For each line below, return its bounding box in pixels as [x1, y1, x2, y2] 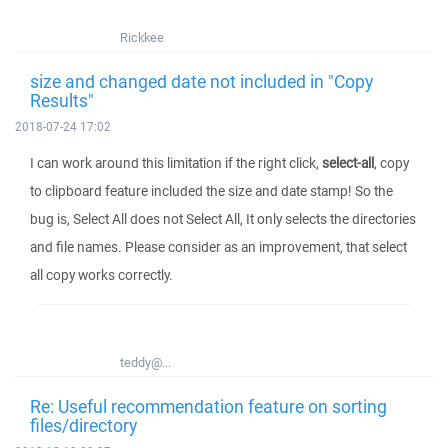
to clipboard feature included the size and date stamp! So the [30, 182, 393, 200]
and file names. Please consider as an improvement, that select [30, 238, 407, 256]
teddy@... [120, 354, 171, 371]
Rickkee [120, 29, 164, 46]
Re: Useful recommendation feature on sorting [30, 394, 387, 418]
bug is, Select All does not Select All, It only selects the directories [30, 210, 416, 228]
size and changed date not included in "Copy [30, 69, 373, 93]
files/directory [30, 413, 137, 437]
